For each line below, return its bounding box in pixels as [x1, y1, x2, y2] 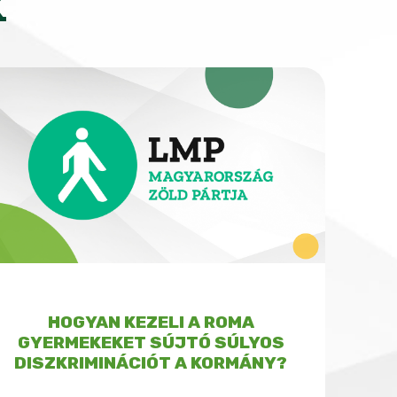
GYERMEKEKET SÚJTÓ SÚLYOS [17, 331, 284, 353]
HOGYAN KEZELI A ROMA [47, 311, 254, 332]
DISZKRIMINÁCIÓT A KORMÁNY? [14, 352, 287, 373]
